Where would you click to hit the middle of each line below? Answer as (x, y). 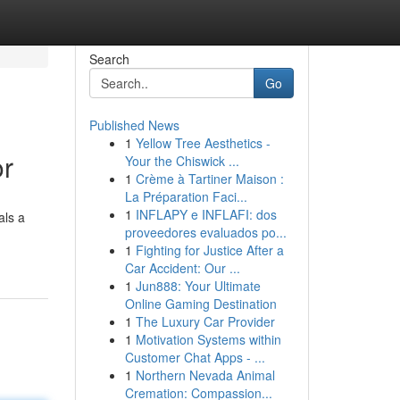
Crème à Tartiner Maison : (209, 179)
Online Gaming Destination (200, 304)
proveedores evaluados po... (205, 232)
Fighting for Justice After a (209, 250)
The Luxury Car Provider (205, 321)
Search (109, 59)
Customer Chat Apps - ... (195, 357)
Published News (134, 125)
